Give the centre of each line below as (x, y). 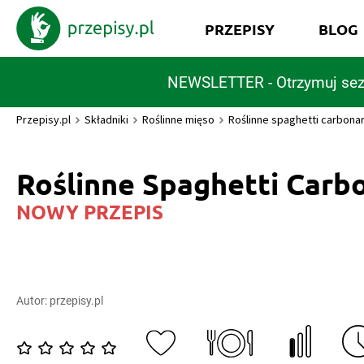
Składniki (106, 119)
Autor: (33, 301)
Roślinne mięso (178, 119)
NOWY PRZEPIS (90, 212)
